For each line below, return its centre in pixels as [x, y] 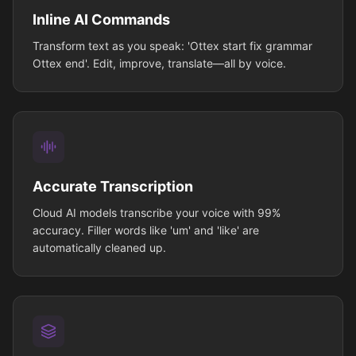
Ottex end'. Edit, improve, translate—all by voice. [159, 64]
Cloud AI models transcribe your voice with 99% [157, 213]
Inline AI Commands [101, 20]
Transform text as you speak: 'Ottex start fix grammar [172, 46]
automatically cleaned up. [99, 248]
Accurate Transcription [113, 187]
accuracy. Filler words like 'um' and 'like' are [146, 230]
